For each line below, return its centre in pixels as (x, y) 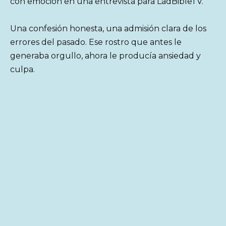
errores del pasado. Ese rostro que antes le (96, 42)
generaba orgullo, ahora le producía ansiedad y (105, 56)
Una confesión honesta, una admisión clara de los (108, 29)
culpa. (22, 70)
